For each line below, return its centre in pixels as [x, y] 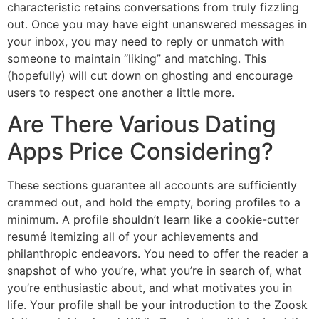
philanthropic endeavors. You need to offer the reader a [158, 254]
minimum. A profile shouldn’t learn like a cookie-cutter [153, 220]
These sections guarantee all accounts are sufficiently [152, 185]
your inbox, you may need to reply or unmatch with [146, 41]
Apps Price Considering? [140, 152]
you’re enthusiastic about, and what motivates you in [150, 288]
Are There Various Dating [142, 125]
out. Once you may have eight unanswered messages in [157, 24]
